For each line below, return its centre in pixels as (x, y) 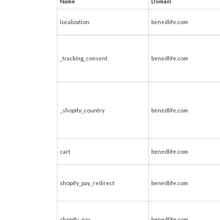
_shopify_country (82, 110)
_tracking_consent (84, 58)
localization (75, 22)
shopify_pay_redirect (87, 183)
